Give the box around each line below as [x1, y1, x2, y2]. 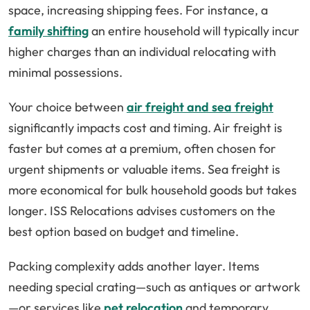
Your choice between [8, 99, 127, 116]
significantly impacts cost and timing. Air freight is [8, 120, 282, 136]
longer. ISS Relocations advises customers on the [8, 203, 275, 219]
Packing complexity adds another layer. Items [8, 258, 259, 275]
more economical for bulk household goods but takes [8, 182, 297, 199]
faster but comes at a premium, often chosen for [8, 140, 276, 157]
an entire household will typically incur [89, 23, 300, 39]
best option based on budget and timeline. [8, 224, 239, 240]
